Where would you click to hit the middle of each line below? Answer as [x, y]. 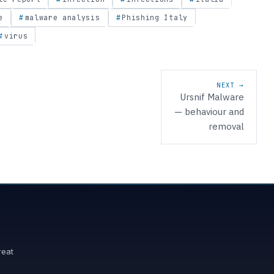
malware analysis [62, 18]
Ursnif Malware [212, 97]
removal [226, 127]
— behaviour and [209, 112]
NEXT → [230, 85]
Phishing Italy [155, 18]
